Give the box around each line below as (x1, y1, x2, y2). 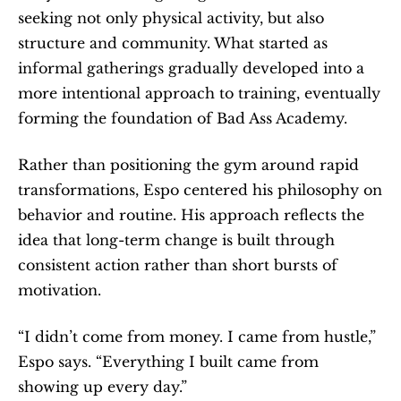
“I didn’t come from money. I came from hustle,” (18, 328, 376, 346)
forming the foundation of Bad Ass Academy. (18, 109, 347, 127)
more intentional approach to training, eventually (18, 84, 380, 102)
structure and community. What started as (18, 34, 328, 52)
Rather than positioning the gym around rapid (18, 156, 359, 174)
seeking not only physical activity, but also (18, 9, 324, 27)
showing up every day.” (18, 378, 187, 396)
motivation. (18, 281, 101, 299)
